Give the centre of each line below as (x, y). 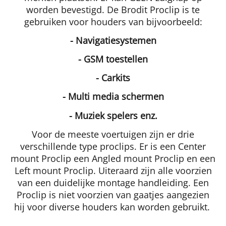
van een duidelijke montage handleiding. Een (113, 182)
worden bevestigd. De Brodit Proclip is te (113, 9)
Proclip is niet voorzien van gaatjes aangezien (113, 194)
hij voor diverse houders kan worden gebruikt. (113, 207)
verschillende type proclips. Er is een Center (113, 146)
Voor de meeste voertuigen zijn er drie (113, 134)
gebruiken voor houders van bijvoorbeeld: (113, 21)
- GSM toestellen (113, 59)
